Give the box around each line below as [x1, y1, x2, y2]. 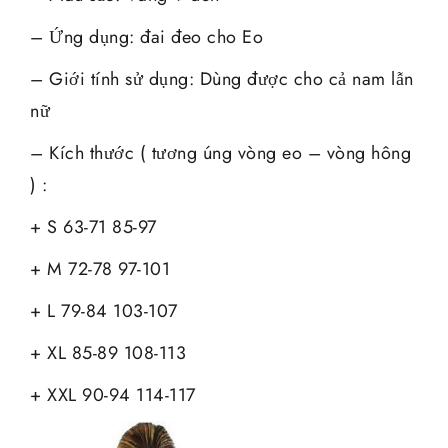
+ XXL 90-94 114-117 [30, 381, 196, 408]
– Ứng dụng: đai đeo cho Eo [30, 23, 263, 50]
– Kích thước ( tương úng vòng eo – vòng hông [30, 139, 411, 166]
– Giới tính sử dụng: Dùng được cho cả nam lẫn [30, 65, 414, 92]
